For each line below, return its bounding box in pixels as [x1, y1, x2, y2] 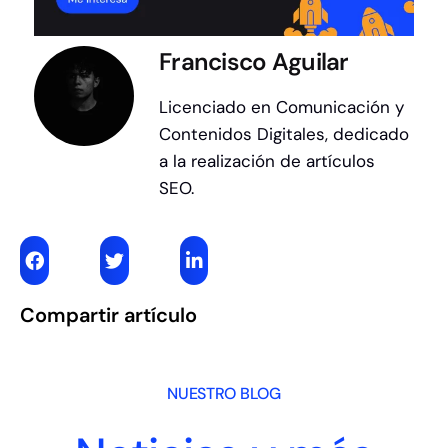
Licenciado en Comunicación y [159, 96, 404, 119]
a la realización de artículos [159, 150, 375, 173]
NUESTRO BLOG [167, 383, 281, 405]
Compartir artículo [20, 302, 197, 329]
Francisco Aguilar [159, 46, 349, 78]
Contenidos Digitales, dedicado [159, 123, 409, 146]
